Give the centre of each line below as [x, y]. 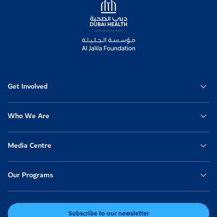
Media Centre [30, 145]
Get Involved [28, 86]
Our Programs [31, 175]
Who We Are [29, 116]
